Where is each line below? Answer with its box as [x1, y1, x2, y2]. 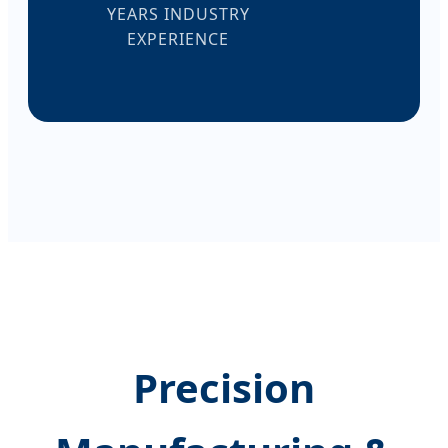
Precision [133, 359, 315, 415]
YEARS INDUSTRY [106, 3, 250, 26]
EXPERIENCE [127, 28, 229, 51]
